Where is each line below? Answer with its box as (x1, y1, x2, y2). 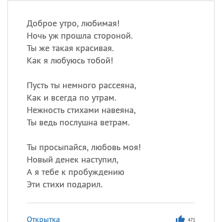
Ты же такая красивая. (26, 42, 114, 54)
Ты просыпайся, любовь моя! (26, 141, 141, 153)
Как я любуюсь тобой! (26, 55, 113, 66)
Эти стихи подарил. (26, 178, 103, 190)
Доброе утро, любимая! (26, 17, 119, 29)
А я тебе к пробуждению (26, 166, 124, 177)
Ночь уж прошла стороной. (26, 30, 133, 41)
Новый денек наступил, (26, 154, 118, 165)
